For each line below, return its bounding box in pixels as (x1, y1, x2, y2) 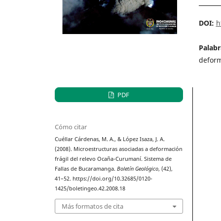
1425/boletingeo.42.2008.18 (55, 185, 126, 192)
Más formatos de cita (62, 201, 124, 211)
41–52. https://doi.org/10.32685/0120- (55, 175, 153, 183)
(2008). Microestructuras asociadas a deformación (55, 146, 183, 153)
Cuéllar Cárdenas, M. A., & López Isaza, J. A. (55, 136, 165, 143)
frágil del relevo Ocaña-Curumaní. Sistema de (55, 155, 172, 163)
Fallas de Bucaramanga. (55, 165, 117, 173)
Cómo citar (55, 122, 87, 132)
